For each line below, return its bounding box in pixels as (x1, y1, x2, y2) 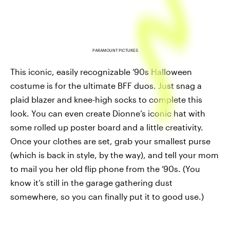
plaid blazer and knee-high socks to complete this (10, 94, 202, 105)
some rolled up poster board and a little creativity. (10, 122, 203, 132)
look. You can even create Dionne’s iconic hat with (10, 108, 205, 119)
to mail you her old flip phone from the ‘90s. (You (10, 164, 200, 174)
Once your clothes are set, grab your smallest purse (10, 136, 210, 146)
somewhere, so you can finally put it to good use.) (10, 191, 204, 202)
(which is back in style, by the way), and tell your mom (10, 150, 219, 160)
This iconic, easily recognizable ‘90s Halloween (10, 67, 192, 77)
